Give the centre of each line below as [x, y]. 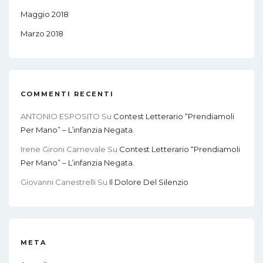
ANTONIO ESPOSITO [60, 117]
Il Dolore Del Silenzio [149, 182]
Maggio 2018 [45, 14]
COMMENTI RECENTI [67, 94]
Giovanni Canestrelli [58, 182]
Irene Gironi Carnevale [63, 149]
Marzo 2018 [42, 34]
